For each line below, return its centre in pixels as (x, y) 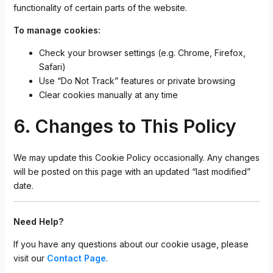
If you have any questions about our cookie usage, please (131, 244)
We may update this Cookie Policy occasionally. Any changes (136, 158)
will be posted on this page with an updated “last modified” (132, 172)
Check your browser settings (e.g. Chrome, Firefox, (142, 53)
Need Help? (38, 222)
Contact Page (76, 258)
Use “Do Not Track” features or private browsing (137, 81)
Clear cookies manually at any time (108, 95)
